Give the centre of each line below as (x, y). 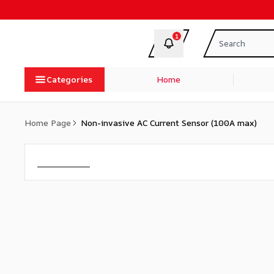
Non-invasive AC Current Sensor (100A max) (169, 123)
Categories (69, 79)
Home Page (48, 123)
